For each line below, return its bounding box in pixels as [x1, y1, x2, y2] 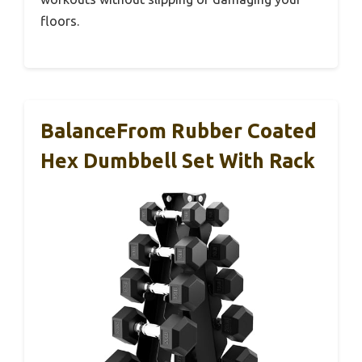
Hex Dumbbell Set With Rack [40, 149, 315, 172]
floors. [40, 13, 79, 28]
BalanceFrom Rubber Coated [40, 119, 317, 142]
